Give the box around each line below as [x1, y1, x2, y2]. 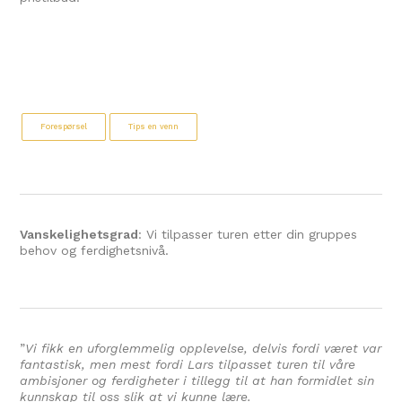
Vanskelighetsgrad [20, 226, 139, 241]
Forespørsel [40, 121, 88, 131]
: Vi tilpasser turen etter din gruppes [138, 226, 358, 241]
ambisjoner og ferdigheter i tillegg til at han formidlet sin [20, 372, 375, 388]
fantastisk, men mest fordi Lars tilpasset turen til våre [20, 356, 356, 371]
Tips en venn [128, 121, 179, 131]
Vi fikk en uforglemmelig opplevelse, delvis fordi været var [25, 340, 382, 355]
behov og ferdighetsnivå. [20, 242, 174, 258]
